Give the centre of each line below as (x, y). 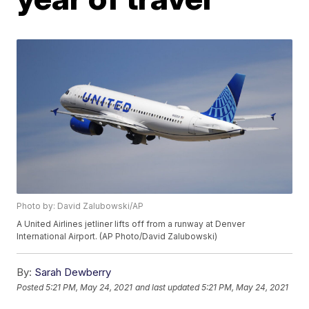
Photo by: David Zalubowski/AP (80, 206)
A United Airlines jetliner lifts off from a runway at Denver (131, 224)
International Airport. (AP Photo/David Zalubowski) (117, 237)
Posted (31, 287)
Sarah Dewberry (73, 272)
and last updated (168, 287)
